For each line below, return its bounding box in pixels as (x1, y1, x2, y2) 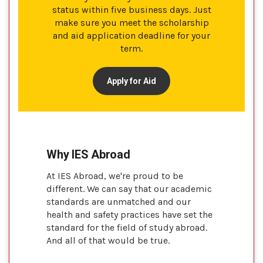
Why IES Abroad (46, 147, 130, 161)
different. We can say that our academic (46, 183, 212, 194)
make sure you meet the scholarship (54, 16, 209, 28)
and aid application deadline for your (53, 29, 210, 41)
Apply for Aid (107, 76, 156, 86)
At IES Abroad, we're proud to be (46, 170, 183, 181)
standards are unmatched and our (46, 195, 191, 207)
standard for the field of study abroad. (46, 221, 207, 233)
